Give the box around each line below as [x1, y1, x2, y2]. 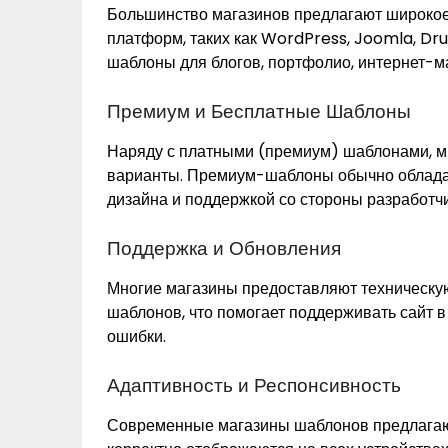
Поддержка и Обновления [107, 235, 341, 263]
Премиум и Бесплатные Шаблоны [107, 98, 411, 126]
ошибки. [107, 325, 166, 349]
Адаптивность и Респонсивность [107, 372, 401, 400]
